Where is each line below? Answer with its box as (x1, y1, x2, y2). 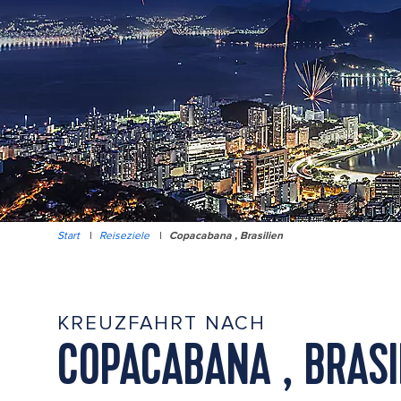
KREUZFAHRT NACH (57, 311, 266, 336)
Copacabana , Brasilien (169, 229, 283, 243)
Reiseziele (99, 229, 149, 243)
